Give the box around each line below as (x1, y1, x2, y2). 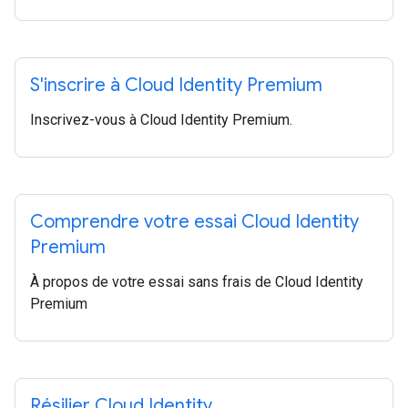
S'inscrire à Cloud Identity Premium (30, 74, 322, 97)
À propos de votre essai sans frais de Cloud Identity (30, 273, 363, 291)
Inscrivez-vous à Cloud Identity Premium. (30, 111, 292, 128)
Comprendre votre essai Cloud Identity (30, 210, 359, 233)
